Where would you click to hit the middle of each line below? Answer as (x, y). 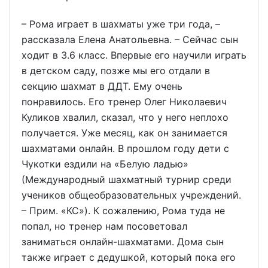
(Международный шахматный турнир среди (127, 180)
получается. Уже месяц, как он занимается (124, 133)
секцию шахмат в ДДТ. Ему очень (102, 86)
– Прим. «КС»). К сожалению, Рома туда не (123, 211)
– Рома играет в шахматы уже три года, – (121, 24)
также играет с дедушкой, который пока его (129, 258)
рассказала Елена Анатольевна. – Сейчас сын (130, 40)
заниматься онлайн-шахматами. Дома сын (123, 242)
